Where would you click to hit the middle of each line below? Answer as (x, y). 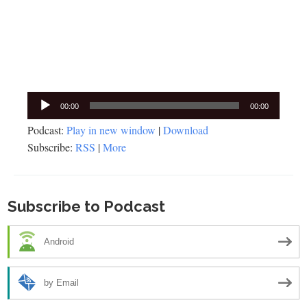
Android (59, 242)
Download (186, 130)
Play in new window (111, 130)
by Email (61, 283)
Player (40, 115)
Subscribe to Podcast (86, 206)
